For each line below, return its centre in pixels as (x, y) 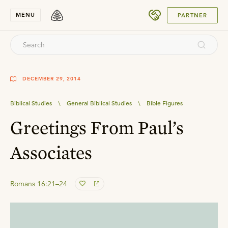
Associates (51, 152)
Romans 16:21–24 (39, 184)
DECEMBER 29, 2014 (52, 79)
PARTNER (192, 15)
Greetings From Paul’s (97, 127)
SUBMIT (190, 11)
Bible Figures (165, 103)
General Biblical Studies (99, 103)
